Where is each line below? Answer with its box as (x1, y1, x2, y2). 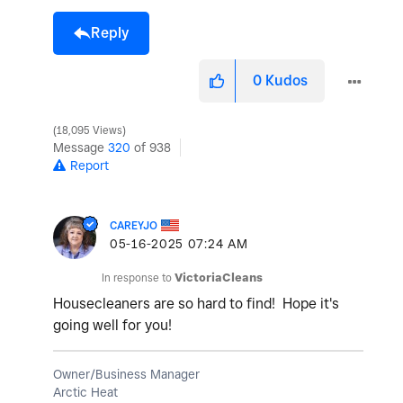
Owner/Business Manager (53, 366, 200, 381)
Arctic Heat (53, 384, 118, 399)
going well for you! (53, 316, 172, 334)
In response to (102, 270, 175, 284)
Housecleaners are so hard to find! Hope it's (53, 294, 339, 312)
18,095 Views (54, 123, 125, 137)
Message (53, 139, 108, 155)
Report (70, 157, 109, 173)
